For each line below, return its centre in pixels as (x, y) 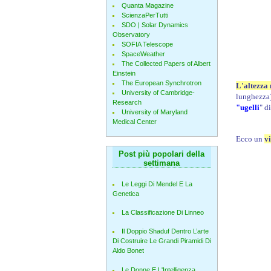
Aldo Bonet (128, 251)
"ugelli (247, 107)
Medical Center (134, 122)
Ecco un (250, 139)
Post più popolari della (162, 154)
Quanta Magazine (147, 5)
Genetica (126, 193)
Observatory (131, 34)
